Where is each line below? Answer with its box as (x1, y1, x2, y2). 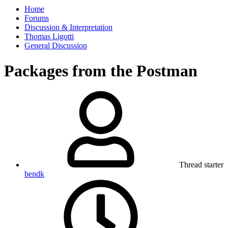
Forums (24, 14, 49, 23)
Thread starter (179, 160, 223, 169)
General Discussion (24, 41, 87, 50)
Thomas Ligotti (24, 32, 74, 41)
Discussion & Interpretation (24, 23, 112, 32)
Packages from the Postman (4, 61, 197, 80)
